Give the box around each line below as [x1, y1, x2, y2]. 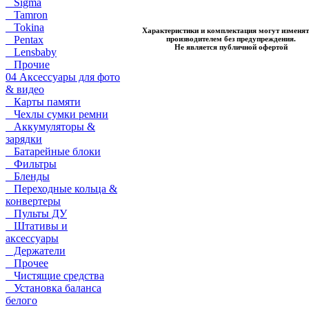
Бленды [6, 170, 50, 182]
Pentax [6, 34, 43, 46]
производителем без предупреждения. [166, 34, 296, 43]
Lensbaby [6, 46, 57, 58]
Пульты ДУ [6, 208, 67, 219]
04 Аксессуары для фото [6, 71, 120, 83]
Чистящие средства [6, 270, 104, 281]
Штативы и [6, 220, 68, 232]
